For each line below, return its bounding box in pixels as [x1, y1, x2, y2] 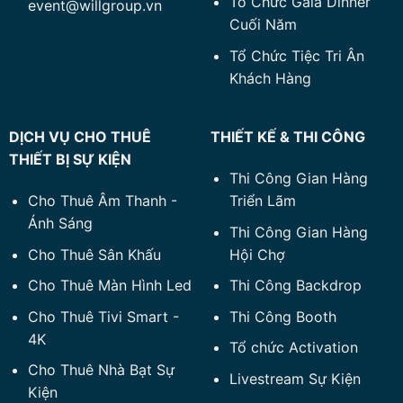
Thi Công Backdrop [228, 276, 362, 295]
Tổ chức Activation [228, 338, 358, 357]
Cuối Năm [228, 15, 297, 34]
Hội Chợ [228, 245, 285, 264]
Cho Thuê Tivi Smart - [27, 307, 179, 326]
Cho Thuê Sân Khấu [27, 245, 161, 264]
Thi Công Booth [228, 307, 336, 326]
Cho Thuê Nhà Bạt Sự [27, 361, 175, 380]
